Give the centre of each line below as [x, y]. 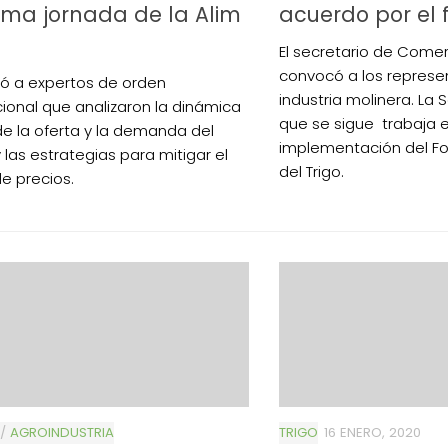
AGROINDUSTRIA [62, 432]
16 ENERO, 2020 [372, 432]
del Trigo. [311, 171]
